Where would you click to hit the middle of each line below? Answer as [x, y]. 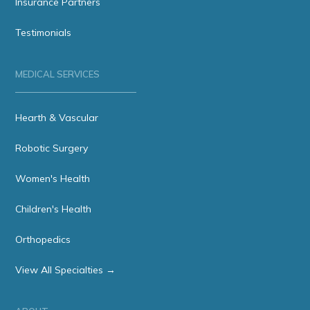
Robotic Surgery [52, 148]
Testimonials [44, 33]
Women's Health [53, 179]
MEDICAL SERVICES [58, 74]
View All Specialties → [66, 270]
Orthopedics [43, 239]
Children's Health [54, 209]
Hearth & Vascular [57, 118]
